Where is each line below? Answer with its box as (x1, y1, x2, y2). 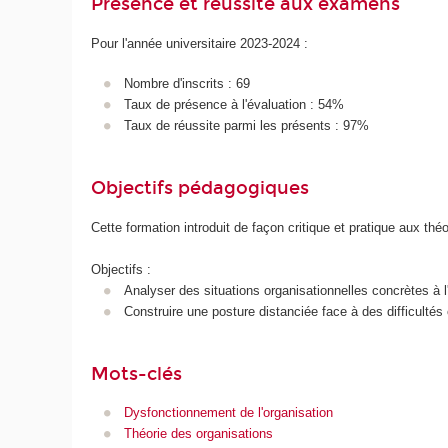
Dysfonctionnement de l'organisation (123, 405, 333, 421)
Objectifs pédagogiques (91, 177, 310, 200)
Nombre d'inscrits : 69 (123, 76, 250, 92)
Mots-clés (91, 362, 183, 385)
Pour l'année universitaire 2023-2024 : (91, 35, 309, 51)
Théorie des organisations (123, 426, 273, 442)
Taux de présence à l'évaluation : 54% (123, 97, 344, 113)
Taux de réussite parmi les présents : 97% (123, 118, 369, 134)
